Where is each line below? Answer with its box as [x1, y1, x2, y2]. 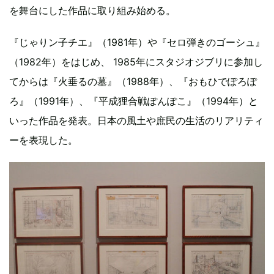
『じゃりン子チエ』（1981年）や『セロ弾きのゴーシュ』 [9, 35, 265, 48]
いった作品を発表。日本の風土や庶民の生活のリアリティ [9, 114, 264, 127]
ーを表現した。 [9, 133, 78, 146]
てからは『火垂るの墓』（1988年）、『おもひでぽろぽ [9, 75, 257, 87]
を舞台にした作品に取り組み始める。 [9, 4, 176, 17]
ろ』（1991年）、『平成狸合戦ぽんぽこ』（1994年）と [9, 94, 258, 107]
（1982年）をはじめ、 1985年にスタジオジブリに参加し [9, 55, 263, 68]
